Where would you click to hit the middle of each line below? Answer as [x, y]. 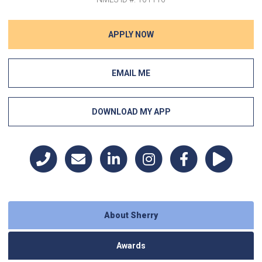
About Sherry [131, 215]
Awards [131, 246]
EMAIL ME [131, 73]
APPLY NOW [131, 35]
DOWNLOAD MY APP [131, 112]
